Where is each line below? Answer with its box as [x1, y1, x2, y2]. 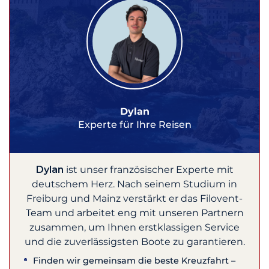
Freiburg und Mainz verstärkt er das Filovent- [26, 193, 243, 205]
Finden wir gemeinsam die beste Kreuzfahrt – [33, 255, 236, 267]
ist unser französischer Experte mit [63, 164, 234, 176]
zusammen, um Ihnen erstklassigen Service [29, 222, 240, 234]
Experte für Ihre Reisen [77, 119, 192, 131]
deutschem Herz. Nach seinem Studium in [32, 178, 237, 190]
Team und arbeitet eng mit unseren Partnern [25, 207, 244, 219]
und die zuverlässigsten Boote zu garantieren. [24, 236, 245, 248]
